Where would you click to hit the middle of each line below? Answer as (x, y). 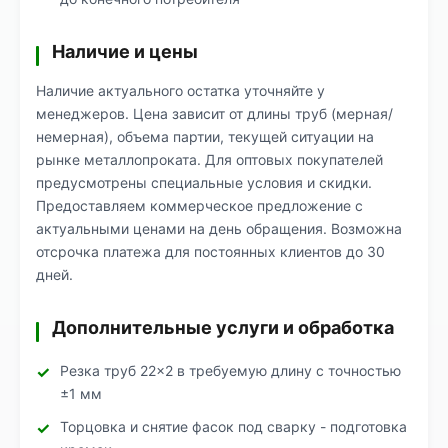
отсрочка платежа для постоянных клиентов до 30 (210, 251)
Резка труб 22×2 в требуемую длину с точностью (230, 370)
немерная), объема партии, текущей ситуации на (205, 136)
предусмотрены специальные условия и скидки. (204, 182)
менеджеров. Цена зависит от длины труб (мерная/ (214, 113)
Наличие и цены (125, 51)
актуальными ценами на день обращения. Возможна (219, 228)
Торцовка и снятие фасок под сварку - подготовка (233, 426)
